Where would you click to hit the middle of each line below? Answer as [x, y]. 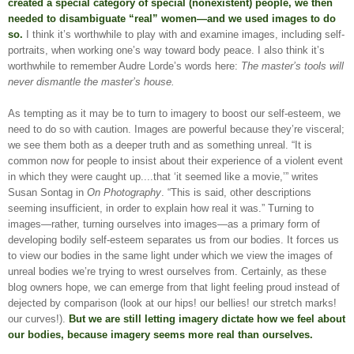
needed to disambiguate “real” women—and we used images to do [172, 19]
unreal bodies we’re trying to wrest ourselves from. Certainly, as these [167, 272]
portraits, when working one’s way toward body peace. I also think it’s [166, 51]
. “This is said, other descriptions [236, 193]
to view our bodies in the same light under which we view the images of [170, 256]
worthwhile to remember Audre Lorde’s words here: [124, 66]
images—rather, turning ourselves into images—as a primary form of [164, 224]
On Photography [124, 193]
